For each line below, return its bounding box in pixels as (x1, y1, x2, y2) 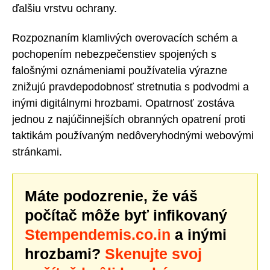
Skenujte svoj (105, 245, 202, 262)
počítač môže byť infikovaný (25, 206, 227, 224)
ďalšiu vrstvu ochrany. (12, 2, 117, 15)
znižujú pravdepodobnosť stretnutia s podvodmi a (12, 80, 249, 93)
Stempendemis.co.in (25, 225, 171, 243)
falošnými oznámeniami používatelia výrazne (12, 64, 227, 77)
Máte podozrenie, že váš (25, 187, 198, 204)
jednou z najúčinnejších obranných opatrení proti (12, 113, 245, 125)
